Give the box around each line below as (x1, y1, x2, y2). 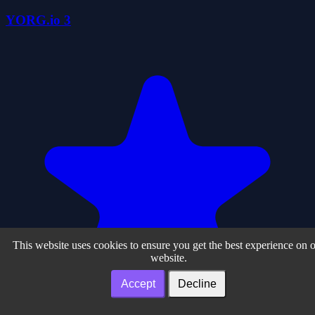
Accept (121, 278, 155, 290)
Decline (178, 278, 217, 290)
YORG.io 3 (6, 13, 71, 28)
